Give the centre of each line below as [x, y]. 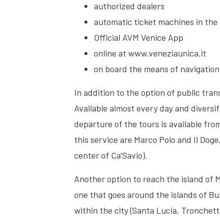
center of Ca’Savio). [111, 155]
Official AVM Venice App [139, 37]
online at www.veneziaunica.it [150, 53]
